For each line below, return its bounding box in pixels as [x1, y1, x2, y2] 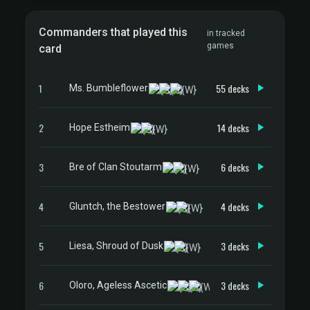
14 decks [217, 120, 249, 135]
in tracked [206, 28, 245, 38]
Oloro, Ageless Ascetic [69, 279, 167, 291]
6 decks [221, 159, 249, 174]
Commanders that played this [39, 26, 188, 39]
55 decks [216, 80, 249, 95]
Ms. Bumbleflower [69, 82, 148, 93]
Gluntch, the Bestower [69, 200, 165, 212]
